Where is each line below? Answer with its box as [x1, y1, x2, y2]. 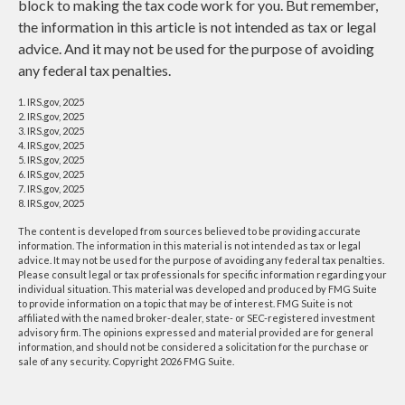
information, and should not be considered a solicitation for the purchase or [18, 341, 369, 353]
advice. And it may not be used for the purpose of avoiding [18, 40, 374, 58]
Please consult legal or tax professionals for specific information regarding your [18, 268, 387, 281]
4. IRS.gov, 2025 [18, 139, 84, 152]
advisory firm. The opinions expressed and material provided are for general [18, 326, 373, 339]
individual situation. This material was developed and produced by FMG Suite [18, 283, 377, 296]
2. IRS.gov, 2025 [18, 110, 84, 123]
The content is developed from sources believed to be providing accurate [18, 225, 361, 238]
